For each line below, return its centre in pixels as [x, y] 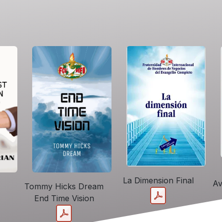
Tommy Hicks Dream [64, 187]
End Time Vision [64, 198]
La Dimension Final [158, 181]
